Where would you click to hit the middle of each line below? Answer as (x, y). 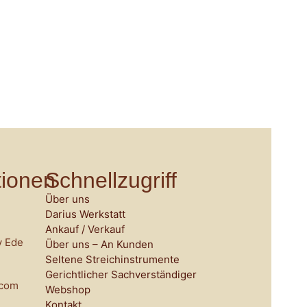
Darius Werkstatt (85, 214)
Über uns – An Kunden (99, 245)
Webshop (68, 290)
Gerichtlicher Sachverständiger (121, 275)
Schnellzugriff (111, 181)
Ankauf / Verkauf (85, 230)
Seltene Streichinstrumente (112, 260)
